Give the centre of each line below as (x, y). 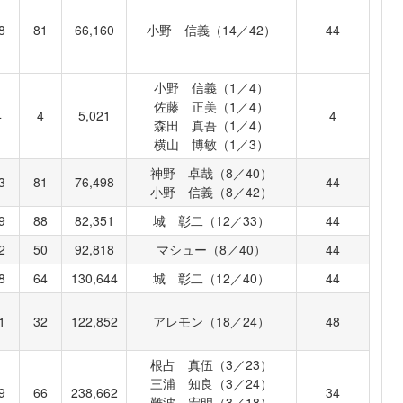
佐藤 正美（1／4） (212, 107)
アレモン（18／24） (212, 322)
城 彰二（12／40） (212, 278)
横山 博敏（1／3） (212, 144)
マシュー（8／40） (212, 250)
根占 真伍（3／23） (212, 365)
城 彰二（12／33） (212, 221)
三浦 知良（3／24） (212, 384)
